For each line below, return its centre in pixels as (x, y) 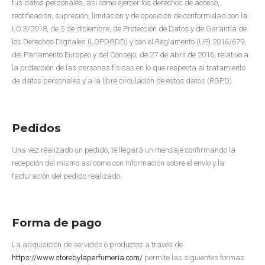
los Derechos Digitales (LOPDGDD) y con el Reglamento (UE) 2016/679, (129, 41)
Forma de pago (57, 223)
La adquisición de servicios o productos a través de (97, 245)
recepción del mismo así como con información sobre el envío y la (118, 163)
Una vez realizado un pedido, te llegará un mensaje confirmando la (124, 150)
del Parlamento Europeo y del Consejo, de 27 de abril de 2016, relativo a (130, 54)
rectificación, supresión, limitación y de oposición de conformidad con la (130, 15)
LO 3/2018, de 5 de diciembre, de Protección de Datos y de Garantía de (129, 28)
